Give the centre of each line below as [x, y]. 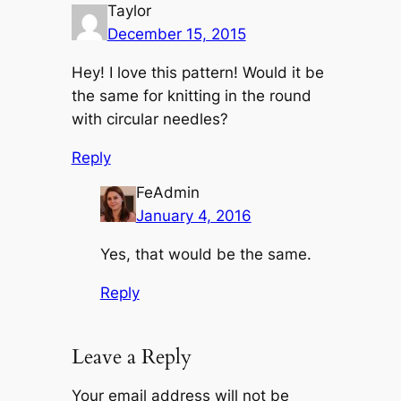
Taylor [129, 11]
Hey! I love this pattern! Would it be [197, 72]
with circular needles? [149, 119]
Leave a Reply [131, 357]
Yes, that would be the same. [205, 254]
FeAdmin [167, 193]
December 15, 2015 [176, 34]
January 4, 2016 [193, 216]
